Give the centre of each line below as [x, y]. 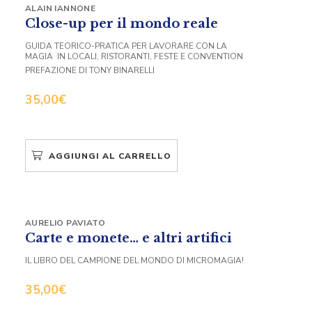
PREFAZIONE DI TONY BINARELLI [90, 70]
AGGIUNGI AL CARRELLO [110, 156]
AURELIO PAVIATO [65, 223]
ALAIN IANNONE [61, 8]
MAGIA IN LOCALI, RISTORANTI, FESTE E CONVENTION [134, 56]
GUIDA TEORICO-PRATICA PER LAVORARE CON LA [126, 46]
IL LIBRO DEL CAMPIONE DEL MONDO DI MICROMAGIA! [134, 260]
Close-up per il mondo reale [122, 23]
